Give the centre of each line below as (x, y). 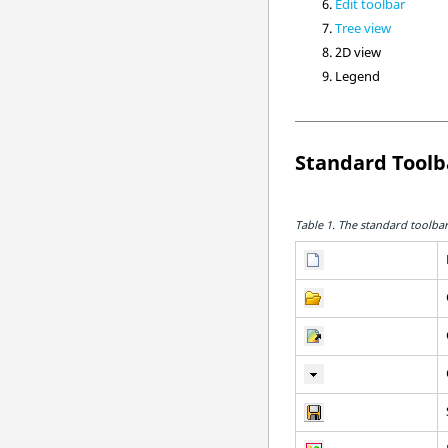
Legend (358, 75)
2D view (358, 51)
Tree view (363, 27)
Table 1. (317, 224)
